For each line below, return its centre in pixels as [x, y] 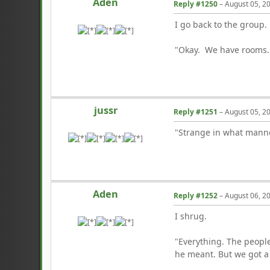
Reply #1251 [196, 111]
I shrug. [191, 216]
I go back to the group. [221, 24]
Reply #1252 [196, 195]
